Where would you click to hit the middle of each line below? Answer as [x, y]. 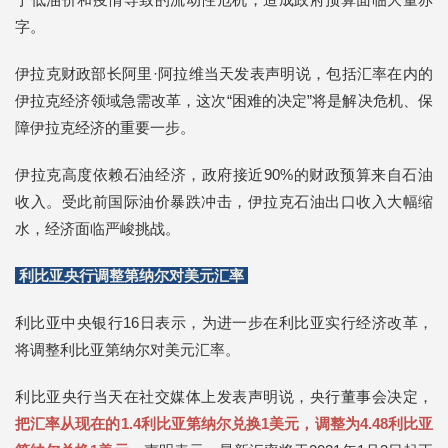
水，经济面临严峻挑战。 [97, 229]
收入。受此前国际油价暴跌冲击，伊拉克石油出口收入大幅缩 [224, 202]
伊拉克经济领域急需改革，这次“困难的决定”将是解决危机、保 [224, 101]
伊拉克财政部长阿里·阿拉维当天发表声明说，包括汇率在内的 [224, 74]
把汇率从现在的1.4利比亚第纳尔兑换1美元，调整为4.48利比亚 [224, 424]
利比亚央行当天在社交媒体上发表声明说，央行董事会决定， [224, 397]
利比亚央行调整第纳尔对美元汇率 [131, 276]
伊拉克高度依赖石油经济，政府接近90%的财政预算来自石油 [224, 175]
